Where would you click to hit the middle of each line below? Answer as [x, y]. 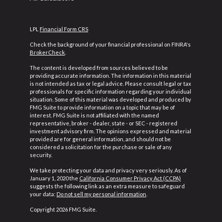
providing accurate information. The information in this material [111, 76]
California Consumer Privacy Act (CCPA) [130, 178]
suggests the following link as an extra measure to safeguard [107, 186]
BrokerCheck [47, 52]
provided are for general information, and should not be [100, 139]
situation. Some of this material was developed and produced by [111, 99]
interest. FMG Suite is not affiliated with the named [94, 115]
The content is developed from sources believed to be [99, 68]
